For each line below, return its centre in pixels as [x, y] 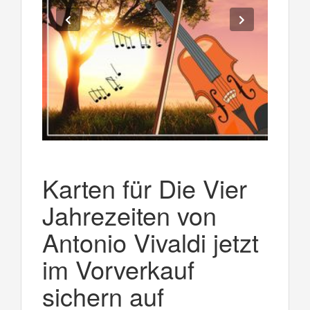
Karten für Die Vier [145, 188]
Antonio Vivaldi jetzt [151, 241]
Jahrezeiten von [129, 215]
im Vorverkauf [118, 268]
